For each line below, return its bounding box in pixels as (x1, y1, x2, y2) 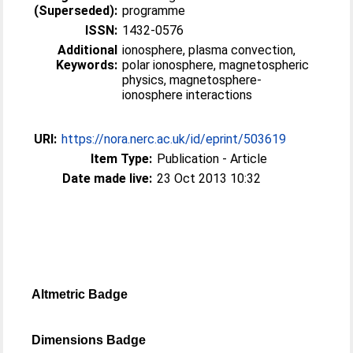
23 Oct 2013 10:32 (157, 171, 262, 186)
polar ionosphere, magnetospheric (122, 58, 310, 72)
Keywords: (56, 58, 118, 72)
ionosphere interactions (122, 87, 253, 102)
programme (122, 3, 186, 18)
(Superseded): (34, 3, 118, 18)
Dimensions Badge (32, 333, 147, 347)
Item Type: (91, 151, 153, 166)
